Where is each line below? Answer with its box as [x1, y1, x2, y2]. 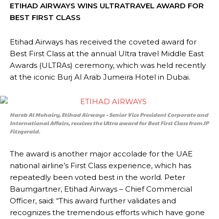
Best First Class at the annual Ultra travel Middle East [10, 49, 204, 58]
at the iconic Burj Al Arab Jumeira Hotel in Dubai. [10, 72, 190, 82]
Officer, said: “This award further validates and [10, 196, 176, 205]
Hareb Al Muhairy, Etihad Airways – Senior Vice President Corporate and [10, 111, 208, 118]
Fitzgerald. [10, 128, 40, 135]
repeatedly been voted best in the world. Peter [10, 173, 185, 182]
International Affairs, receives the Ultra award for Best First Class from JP [10, 119, 209, 127]
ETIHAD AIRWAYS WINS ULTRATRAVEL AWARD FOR [10, 1, 204, 10]
